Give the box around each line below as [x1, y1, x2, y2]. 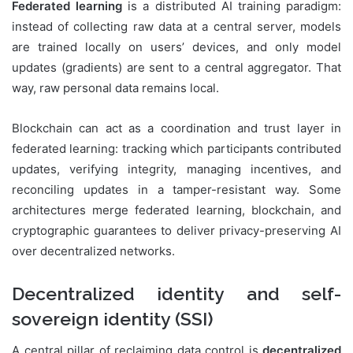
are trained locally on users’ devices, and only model [12, 39, 341, 54]
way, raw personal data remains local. [12, 80, 219, 95]
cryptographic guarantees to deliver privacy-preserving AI [12, 222, 341, 238]
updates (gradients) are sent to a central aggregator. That [12, 59, 341, 75]
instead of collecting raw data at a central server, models [12, 18, 341, 34]
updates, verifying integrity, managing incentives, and [12, 161, 341, 176]
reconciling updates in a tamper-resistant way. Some [12, 181, 341, 197]
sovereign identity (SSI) [12, 307, 214, 329]
